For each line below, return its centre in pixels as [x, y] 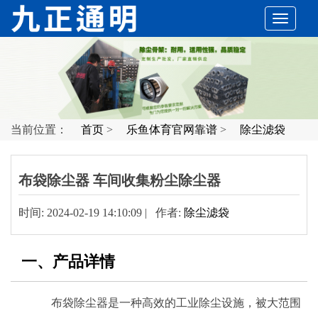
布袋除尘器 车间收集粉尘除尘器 [120, 180]
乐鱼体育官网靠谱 [172, 129]
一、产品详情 [68, 261]
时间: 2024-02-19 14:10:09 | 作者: [101, 212]
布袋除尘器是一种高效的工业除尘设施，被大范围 [165, 302]
